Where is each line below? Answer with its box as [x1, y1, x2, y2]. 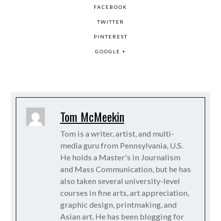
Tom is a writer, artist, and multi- [60, 128, 174, 138]
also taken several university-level [60, 176, 180, 185]
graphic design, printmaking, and [60, 199, 177, 209]
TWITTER [97, 18, 124, 25]
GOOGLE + [95, 48, 126, 54]
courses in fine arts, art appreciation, [60, 187, 189, 197]
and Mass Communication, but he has [60, 164, 191, 174]
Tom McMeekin [60, 107, 124, 125]
